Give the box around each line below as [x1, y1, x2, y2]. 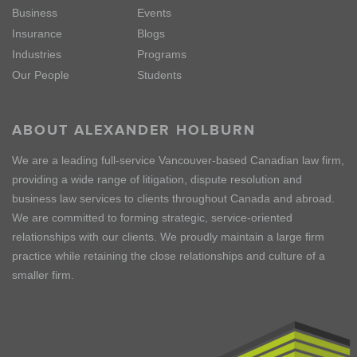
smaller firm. [12, 269, 74, 281]
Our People [12, 69, 69, 81]
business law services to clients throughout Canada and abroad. [12, 192, 335, 205]
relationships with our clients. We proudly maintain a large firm [12, 230, 324, 243]
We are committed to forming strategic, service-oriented [12, 211, 292, 224]
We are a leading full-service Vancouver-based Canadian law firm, [12, 154, 344, 167]
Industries [12, 48, 61, 61]
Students [137, 69, 182, 81]
